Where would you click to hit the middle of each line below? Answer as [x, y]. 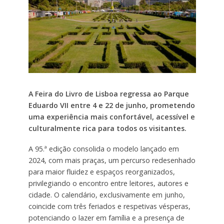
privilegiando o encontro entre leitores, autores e [108, 183]
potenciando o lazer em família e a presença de [106, 217]
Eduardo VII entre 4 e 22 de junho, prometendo [111, 105]
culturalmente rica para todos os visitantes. [107, 128]
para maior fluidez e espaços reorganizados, [101, 171]
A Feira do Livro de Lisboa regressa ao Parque [108, 94]
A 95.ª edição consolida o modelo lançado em [103, 148]
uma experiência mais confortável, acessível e [111, 117]
